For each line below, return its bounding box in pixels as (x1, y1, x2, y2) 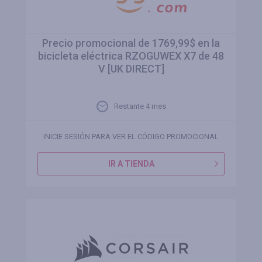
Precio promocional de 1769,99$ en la (42, 37, 220, 49)
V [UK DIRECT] (98, 63, 164, 75)
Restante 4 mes (113, 102, 166, 111)
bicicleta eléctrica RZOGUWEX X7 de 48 (38, 50, 224, 62)
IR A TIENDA (108, 159, 154, 168)
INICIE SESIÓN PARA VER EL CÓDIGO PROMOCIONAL (43, 132, 219, 141)
